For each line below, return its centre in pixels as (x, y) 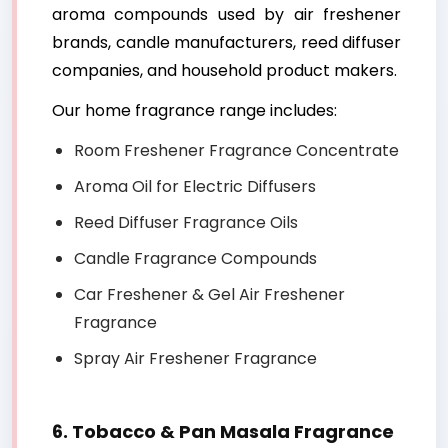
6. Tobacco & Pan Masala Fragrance (223, 432)
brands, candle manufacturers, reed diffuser (226, 43)
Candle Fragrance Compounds (195, 259)
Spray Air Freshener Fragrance (195, 359)
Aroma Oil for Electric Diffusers (195, 187)
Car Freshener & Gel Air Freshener (209, 295)
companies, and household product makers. (224, 71)
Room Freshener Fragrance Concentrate (236, 151)
